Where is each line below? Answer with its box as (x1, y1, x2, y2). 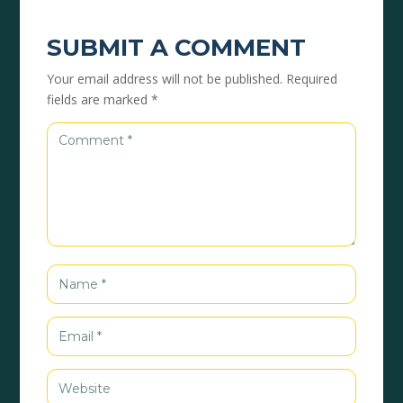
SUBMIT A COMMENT (47, 32, 307, 62)
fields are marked (47, 90, 152, 108)
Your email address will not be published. (47, 69, 283, 87)
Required (286, 69, 338, 87)
